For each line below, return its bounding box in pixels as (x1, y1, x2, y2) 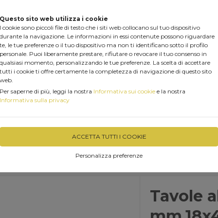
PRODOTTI (7, 106, 53, 115)
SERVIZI (156, 106, 188, 115)
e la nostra (155, 88, 185, 95)
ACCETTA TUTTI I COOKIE (72, 133, 146, 140)
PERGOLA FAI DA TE (64, 106, 145, 115)
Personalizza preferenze (75, 152, 143, 159)
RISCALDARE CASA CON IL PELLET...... (3, 118, 147, 127)
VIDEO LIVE (159, 118, 205, 127)
